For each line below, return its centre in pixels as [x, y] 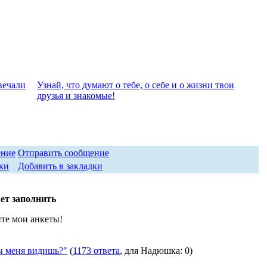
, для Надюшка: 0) [156, 251]
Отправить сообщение [63, 153]
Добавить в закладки [60, 166]
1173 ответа [96, 251]
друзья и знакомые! [76, 96]
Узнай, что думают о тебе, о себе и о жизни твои [136, 85]
